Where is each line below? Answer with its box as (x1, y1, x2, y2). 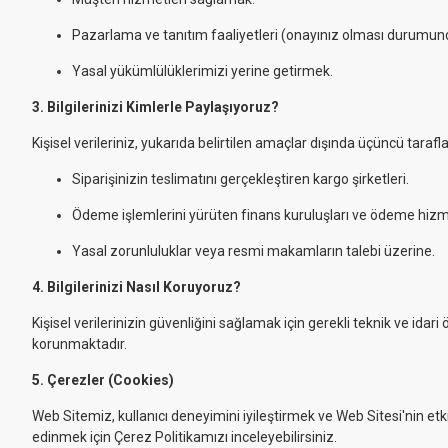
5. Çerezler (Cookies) (32, 372, 174, 388)
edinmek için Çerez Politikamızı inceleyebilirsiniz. (32, 429, 337, 445)
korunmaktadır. (32, 336, 127, 352)
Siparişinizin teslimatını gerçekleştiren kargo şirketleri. (72, 171, 409, 187)
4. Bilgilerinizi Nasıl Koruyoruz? (32, 279, 241, 295)
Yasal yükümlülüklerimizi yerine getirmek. (72, 63, 333, 79)
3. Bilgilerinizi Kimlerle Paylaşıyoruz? (32, 99, 279, 115)
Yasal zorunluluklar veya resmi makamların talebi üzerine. (72, 243, 435, 259)
